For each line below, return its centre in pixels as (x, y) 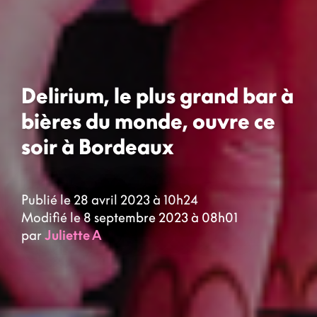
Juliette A (73, 235)
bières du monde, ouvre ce (148, 121)
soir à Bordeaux (98, 147)
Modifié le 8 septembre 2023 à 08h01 (129, 217)
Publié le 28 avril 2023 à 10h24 (110, 199)
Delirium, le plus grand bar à (157, 96)
